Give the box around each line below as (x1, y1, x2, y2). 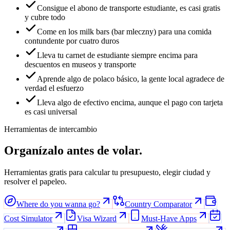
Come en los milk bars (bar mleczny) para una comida (37, 27, 212, 36)
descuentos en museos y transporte (25, 60, 136, 69)
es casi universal (25, 107, 77, 116)
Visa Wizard (77, 214, 117, 223)
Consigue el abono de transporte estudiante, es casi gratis (37, 3, 220, 12)
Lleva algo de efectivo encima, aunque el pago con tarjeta (37, 98, 223, 107)
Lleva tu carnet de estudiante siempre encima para (37, 50, 198, 60)
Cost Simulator (4, 214, 52, 223)
